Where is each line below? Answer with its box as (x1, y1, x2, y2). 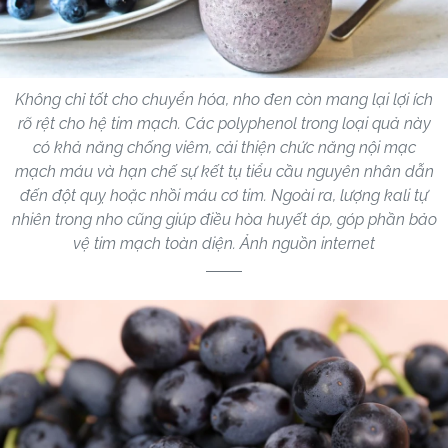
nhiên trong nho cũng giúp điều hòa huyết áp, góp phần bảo (11, 209, 437, 229)
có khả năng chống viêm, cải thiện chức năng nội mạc (32, 137, 416, 157)
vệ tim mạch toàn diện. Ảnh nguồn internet (73, 233, 375, 253)
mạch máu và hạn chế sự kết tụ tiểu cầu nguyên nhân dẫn (14, 161, 434, 181)
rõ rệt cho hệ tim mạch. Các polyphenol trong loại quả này (17, 113, 431, 133)
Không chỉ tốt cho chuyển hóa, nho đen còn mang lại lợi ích (15, 89, 433, 109)
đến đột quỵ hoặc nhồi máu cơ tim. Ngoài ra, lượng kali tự (20, 185, 428, 205)
